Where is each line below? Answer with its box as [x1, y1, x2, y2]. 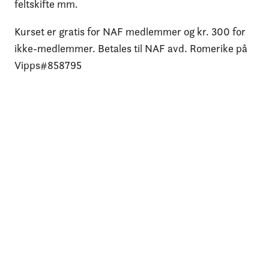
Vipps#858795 [14, 58, 82, 73]
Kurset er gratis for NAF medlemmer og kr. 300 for [14, 25, 246, 39]
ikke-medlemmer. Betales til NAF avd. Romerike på [14, 41, 247, 56]
